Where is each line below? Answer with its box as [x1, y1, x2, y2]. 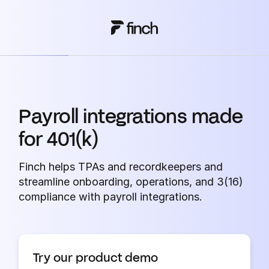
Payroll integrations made [19, 104, 243, 127]
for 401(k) [19, 127, 98, 150]
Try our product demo [33, 250, 159, 264]
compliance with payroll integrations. [19, 190, 203, 203]
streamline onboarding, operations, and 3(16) [19, 175, 244, 188]
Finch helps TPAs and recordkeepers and [19, 160, 223, 173]
